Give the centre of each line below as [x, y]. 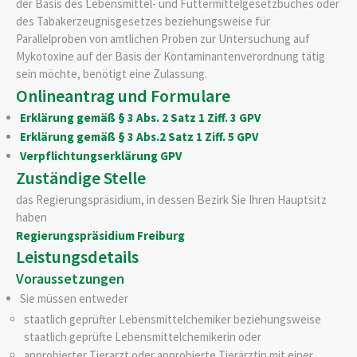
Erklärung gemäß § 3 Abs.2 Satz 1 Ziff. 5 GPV [139, 137]
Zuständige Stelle [81, 178]
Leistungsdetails [77, 256]
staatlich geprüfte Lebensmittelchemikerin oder [142, 336]
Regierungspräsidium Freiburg [100, 236]
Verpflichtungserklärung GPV [100, 155]
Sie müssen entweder [74, 299]
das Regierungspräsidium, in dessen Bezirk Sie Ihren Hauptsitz [171, 199]
